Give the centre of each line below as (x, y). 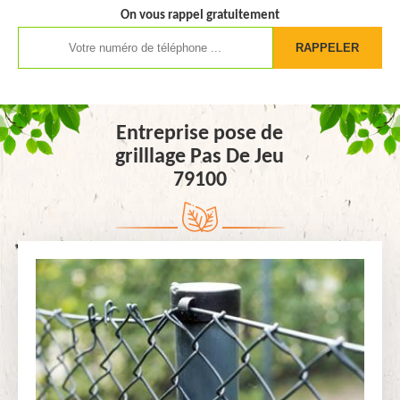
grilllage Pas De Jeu (200, 157)
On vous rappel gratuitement (200, 16)
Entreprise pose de (200, 134)
